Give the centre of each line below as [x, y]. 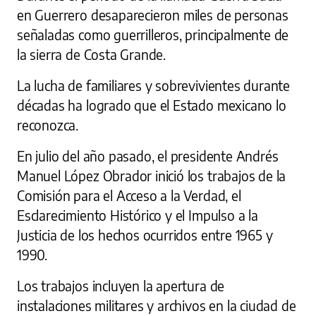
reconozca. [48, 125]
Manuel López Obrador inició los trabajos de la [152, 176]
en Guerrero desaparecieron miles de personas [153, 15]
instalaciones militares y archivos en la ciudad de [157, 306]
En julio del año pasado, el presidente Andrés [148, 156]
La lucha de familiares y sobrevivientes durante [154, 86]
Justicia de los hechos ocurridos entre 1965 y [145, 235]
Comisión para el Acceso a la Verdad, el [129, 196]
